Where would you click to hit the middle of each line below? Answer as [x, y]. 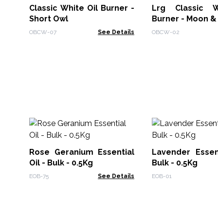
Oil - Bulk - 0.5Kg [61, 163]
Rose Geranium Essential [82, 152]
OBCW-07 [43, 32]
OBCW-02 [166, 32]
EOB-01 [162, 176]
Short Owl [49, 19]
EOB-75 [39, 176]
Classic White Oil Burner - [82, 8]
